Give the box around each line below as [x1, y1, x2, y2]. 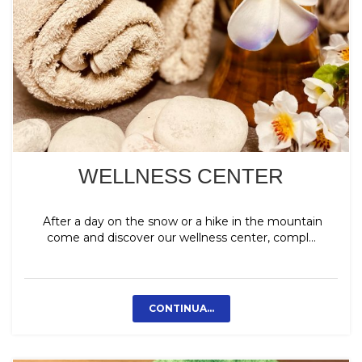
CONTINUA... [148, 302, 214, 315]
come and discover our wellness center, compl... [46, 230, 316, 246]
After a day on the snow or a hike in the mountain [40, 214, 322, 229]
